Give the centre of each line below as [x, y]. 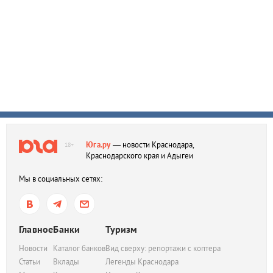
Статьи [30, 262]
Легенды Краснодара [142, 262]
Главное [36, 229]
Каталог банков [80, 248]
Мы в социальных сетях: [61, 179]
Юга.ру [98, 145]
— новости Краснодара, [152, 145]
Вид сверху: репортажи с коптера [163, 248]
